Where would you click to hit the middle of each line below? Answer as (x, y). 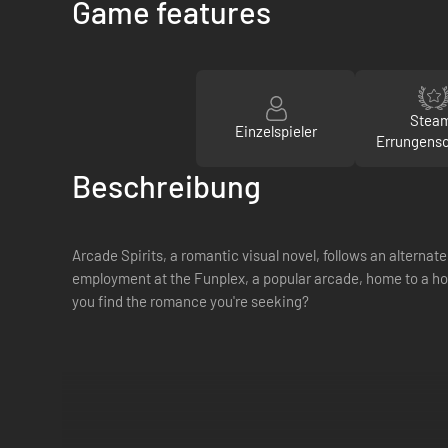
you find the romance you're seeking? (190, 301)
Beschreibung (166, 185)
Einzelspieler (275, 130)
